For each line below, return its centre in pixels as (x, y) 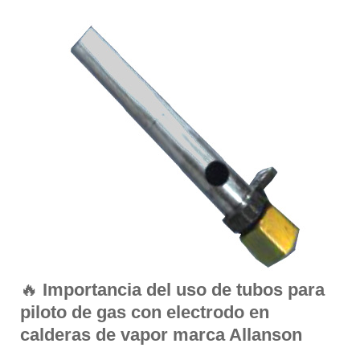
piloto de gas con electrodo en (145, 312)
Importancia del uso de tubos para (184, 290)
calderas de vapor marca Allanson (161, 335)
